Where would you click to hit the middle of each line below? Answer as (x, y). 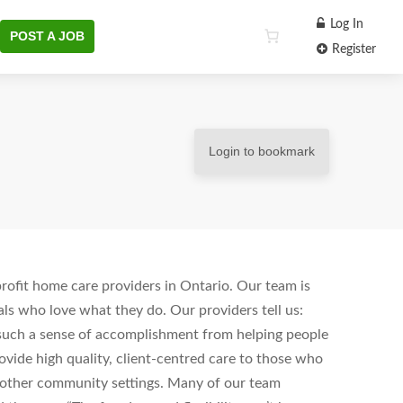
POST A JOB (47, 36)
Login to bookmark (262, 152)
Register (352, 49)
